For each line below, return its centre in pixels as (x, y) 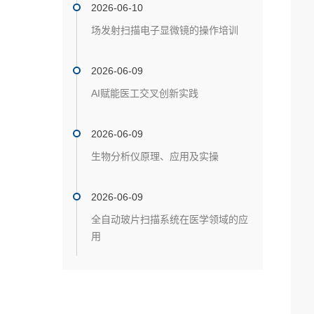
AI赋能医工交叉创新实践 (145, 93)
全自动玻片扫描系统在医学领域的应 (170, 219)
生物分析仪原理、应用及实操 (155, 156)
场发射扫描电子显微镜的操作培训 (165, 30)
